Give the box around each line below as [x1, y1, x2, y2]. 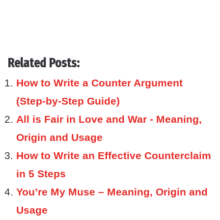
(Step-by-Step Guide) [16, 95, 120, 107]
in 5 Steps [16, 167, 66, 179]
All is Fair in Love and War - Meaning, [16, 113, 202, 125]
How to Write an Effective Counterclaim [16, 149, 211, 161]
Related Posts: [7, 55, 80, 71]
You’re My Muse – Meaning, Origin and [16, 186, 208, 197]
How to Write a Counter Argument [16, 77, 183, 88]
